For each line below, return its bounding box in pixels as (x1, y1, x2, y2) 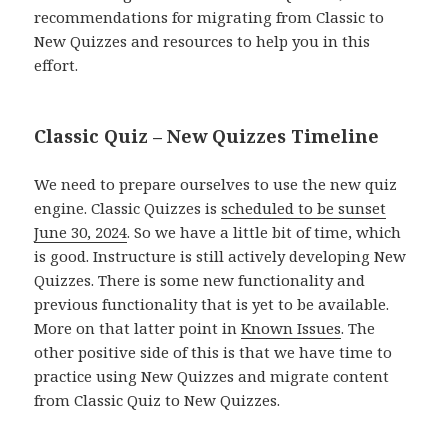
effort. (34, 55, 79, 76)
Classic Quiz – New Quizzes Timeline (34, 124, 380, 149)
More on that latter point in (34, 318, 242, 339)
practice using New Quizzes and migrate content (34, 366, 390, 387)
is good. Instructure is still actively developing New (34, 246, 407, 267)
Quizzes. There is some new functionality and (34, 270, 366, 291)
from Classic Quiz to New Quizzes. (34, 390, 281, 411)
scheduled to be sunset (221, 198, 387, 219)
